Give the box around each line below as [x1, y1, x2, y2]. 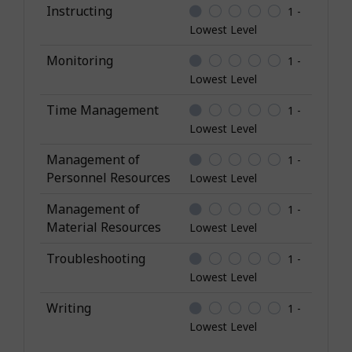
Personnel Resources [46, 168, 170, 186]
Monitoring [46, 51, 113, 69]
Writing [46, 299, 91, 317]
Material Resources [46, 218, 161, 236]
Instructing [46, 2, 112, 20]
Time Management [46, 101, 159, 119]
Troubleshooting [46, 249, 145, 267]
